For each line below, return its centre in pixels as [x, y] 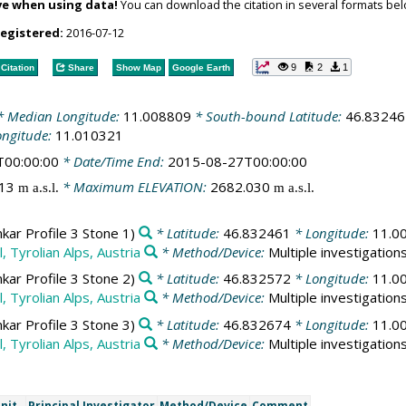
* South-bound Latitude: [268, 116]
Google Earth [201, 67]
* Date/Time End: [113, 161]
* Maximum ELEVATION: [134, 187]
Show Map [138, 67]
